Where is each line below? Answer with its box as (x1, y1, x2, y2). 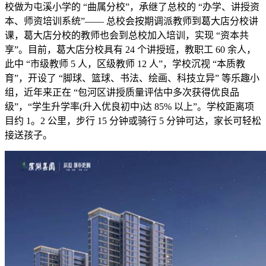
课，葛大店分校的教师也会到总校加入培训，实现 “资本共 (5, 30, 249, 40)
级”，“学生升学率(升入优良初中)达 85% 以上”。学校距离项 (5, 102, 254, 112)
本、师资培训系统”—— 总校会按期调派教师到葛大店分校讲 (5, 16, 258, 26)
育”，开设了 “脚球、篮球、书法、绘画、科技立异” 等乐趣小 (5, 73, 259, 83)
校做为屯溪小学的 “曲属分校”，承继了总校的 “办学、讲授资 (5, 2, 259, 12)
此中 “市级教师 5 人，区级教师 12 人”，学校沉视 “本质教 (5, 59, 245, 69)
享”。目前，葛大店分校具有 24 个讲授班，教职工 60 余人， (5, 45, 256, 55)
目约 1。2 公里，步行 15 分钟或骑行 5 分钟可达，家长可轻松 (5, 116, 261, 126)
